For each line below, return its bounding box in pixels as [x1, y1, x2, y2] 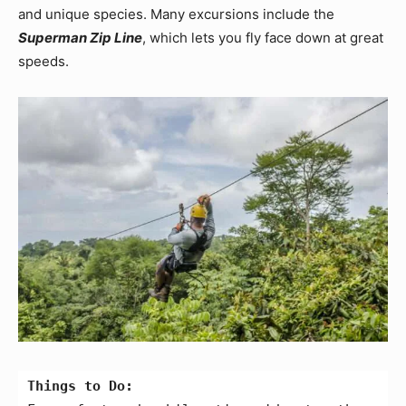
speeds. [18, 52, 69, 70]
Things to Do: [27, 378, 133, 394]
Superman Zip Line [18, 28, 142, 46]
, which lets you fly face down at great [142, 28, 383, 46]
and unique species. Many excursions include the [18, 5, 334, 23]
